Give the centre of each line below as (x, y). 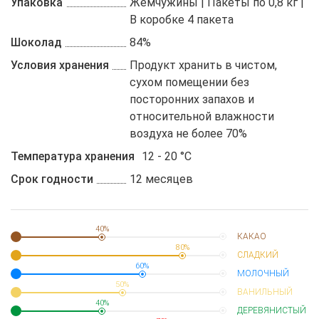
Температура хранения (73, 156)
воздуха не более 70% (189, 134)
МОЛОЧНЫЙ (263, 273)
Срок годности (52, 179)
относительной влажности (202, 116)
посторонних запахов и (192, 99)
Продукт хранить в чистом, (204, 65)
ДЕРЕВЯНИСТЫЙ (272, 310)
